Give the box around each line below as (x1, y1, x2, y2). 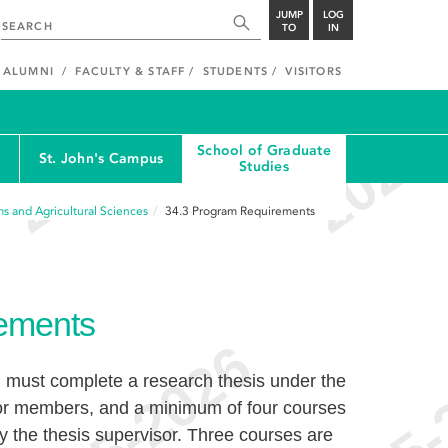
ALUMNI (2, 65, 54, 78)
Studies (239, 158, 289, 175)
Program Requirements (192, 204, 315, 218)
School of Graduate (196, 142, 331, 159)
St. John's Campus (38, 150, 164, 167)
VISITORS (285, 65, 342, 78)
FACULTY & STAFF (75, 65, 186, 78)
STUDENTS (202, 65, 269, 78)
